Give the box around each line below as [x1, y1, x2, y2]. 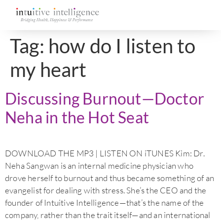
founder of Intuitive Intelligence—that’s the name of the [5, 197, 204, 208]
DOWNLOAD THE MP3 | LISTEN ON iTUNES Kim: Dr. [5, 148, 205, 159]
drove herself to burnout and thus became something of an [5, 173, 215, 184]
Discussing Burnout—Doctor [5, 89, 205, 109]
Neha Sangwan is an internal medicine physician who [5, 160, 194, 171]
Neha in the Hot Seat [5, 108, 149, 127]
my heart [10, 58, 87, 82]
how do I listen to [48, 34, 196, 58]
